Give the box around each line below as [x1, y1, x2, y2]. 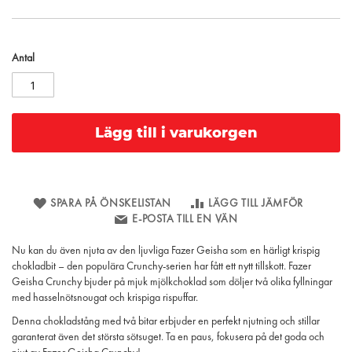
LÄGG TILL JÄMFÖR [207, 198, 304, 209]
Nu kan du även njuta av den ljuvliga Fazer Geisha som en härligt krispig [12, 245, 320, 256]
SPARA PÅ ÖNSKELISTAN [50, 198, 171, 209]
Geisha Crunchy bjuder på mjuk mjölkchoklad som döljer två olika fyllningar [12, 277, 332, 288]
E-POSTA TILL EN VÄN [132, 214, 238, 225]
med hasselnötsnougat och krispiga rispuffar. [12, 292, 198, 303]
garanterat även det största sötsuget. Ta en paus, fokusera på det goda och [12, 332, 324, 343]
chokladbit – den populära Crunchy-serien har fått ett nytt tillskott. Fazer [12, 261, 311, 272]
